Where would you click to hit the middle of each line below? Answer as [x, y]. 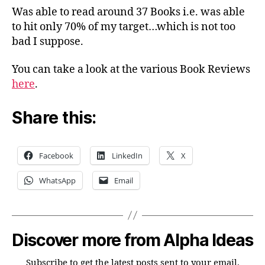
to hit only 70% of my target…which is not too [124, 27]
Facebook [56, 155]
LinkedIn [127, 155]
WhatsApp [57, 180]
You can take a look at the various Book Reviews [131, 70]
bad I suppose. [48, 41]
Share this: [54, 117]
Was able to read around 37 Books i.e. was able [128, 12]
